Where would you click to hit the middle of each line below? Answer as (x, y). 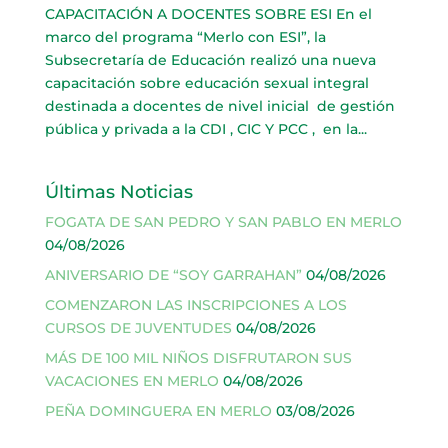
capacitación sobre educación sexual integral (206, 82)
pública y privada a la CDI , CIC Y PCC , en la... (205, 128)
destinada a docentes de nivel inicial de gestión (219, 105)
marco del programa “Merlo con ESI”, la (185, 36)
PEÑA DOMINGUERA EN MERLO (158, 410)
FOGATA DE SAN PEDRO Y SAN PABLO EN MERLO (223, 221)
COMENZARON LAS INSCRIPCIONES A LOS (195, 304)
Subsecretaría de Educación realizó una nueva (210, 59)
